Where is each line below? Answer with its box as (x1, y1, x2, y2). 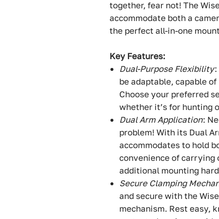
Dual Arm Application (119, 114, 202, 125)
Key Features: (109, 51, 165, 62)
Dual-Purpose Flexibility (119, 64, 214, 74)
